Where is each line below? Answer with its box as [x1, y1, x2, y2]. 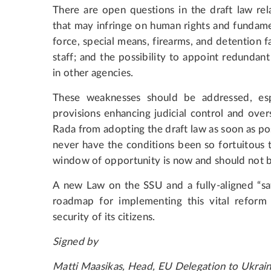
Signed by [53, 236, 99, 247]
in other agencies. [53, 67, 134, 78]
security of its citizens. [53, 211, 155, 222]
